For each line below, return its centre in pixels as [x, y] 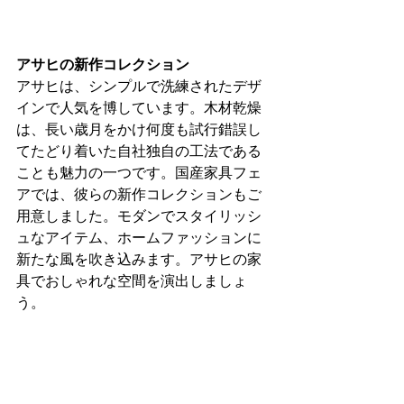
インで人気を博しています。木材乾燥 [139, 107]
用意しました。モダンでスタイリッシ [139, 216]
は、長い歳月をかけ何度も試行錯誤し [139, 129]
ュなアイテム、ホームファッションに [139, 237]
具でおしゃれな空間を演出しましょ [132, 280]
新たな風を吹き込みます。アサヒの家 [139, 259]
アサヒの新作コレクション [103, 64]
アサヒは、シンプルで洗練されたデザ [139, 86]
